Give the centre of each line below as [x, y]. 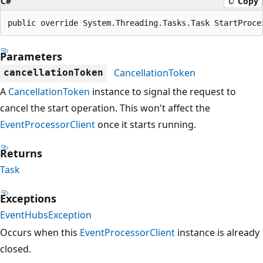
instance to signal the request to [163, 91]
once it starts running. [146, 124]
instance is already [217, 232]
